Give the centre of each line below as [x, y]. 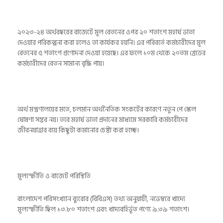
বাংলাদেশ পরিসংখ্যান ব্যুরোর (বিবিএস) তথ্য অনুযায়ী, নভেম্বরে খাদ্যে [101, 199]
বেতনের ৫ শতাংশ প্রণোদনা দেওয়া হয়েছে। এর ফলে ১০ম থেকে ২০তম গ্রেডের [111, 53]
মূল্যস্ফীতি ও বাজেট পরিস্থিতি [54, 176]
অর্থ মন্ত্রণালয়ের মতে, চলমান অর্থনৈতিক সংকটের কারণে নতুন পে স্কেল [107, 110]
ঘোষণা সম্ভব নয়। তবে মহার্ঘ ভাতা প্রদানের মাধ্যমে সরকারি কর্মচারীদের [103, 120]
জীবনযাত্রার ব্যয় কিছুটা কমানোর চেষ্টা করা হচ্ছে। [78, 130]
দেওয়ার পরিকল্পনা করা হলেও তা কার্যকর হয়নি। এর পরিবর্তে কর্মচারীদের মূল [111, 43]
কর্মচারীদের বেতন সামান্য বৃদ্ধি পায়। [61, 64]
